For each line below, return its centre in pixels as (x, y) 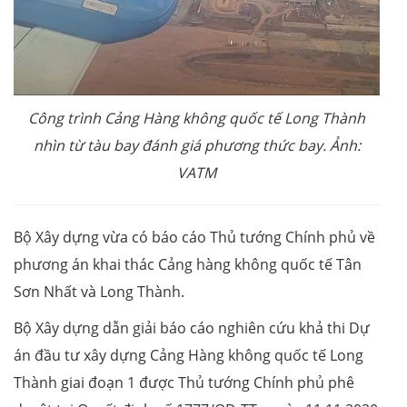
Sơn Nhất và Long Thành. (99, 292)
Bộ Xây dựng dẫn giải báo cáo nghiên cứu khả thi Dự (192, 328)
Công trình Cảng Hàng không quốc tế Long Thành (197, 119)
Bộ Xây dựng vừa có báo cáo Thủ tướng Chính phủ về (194, 238)
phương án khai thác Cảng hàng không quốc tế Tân (188, 265)
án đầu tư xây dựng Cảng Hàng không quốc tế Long (189, 356)
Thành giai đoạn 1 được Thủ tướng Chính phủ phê (184, 383)
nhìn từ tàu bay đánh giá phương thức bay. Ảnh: (197, 146)
